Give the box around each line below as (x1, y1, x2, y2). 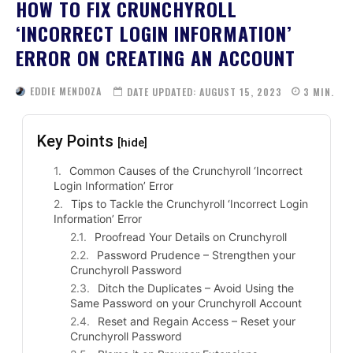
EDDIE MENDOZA (30, 84, 102, 98)
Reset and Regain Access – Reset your (98, 314, 296, 329)
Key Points (37, 132, 118, 151)
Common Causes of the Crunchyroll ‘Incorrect (69, 164, 303, 178)
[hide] (117, 136, 148, 150)
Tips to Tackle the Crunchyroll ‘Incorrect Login (71, 197, 309, 211)
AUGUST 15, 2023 (199, 84, 283, 98)
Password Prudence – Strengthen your (97, 248, 296, 262)
